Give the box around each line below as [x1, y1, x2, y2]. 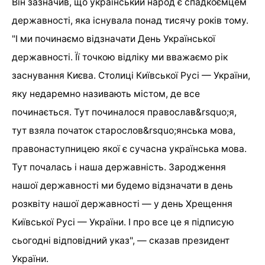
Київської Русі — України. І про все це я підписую [12, 216, 234, 228]
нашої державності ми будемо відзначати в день [12, 179, 233, 191]
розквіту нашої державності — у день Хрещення [12, 198, 232, 209]
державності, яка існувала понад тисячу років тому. [12, 14, 248, 26]
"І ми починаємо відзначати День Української [12, 33, 215, 44]
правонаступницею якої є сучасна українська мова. [12, 143, 247, 154]
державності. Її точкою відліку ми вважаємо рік [12, 51, 228, 63]
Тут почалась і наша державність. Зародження [12, 161, 226, 173]
